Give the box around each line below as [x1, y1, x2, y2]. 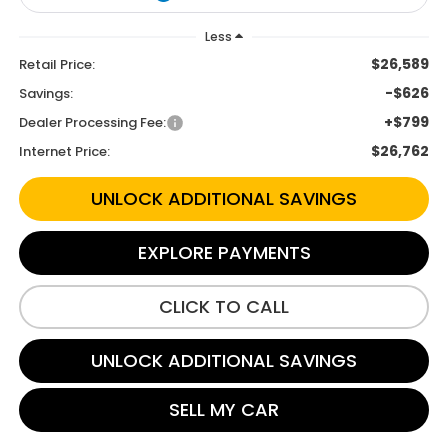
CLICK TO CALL [159, 293, 289, 319]
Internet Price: [18, 141, 110, 161]
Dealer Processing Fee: [18, 112, 166, 132]
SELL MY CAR [169, 396, 279, 422]
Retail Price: [18, 54, 95, 74]
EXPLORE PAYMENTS [137, 239, 311, 265]
